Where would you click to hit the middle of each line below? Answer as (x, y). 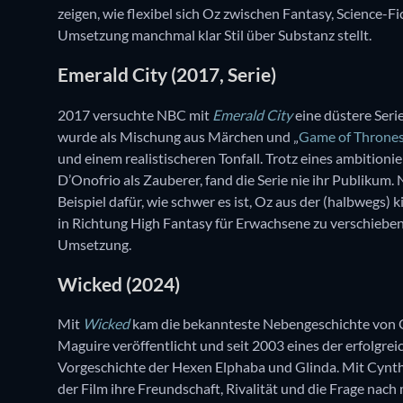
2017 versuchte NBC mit (135, 114)
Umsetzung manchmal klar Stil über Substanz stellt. (215, 34)
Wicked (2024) (119, 283)
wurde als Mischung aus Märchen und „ (178, 136)
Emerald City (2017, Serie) (167, 75)
